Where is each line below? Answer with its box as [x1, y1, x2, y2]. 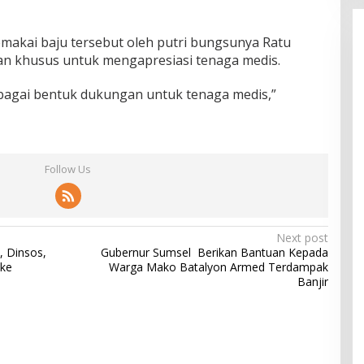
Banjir [297, 273, 328, 289]
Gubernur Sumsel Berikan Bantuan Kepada [100, 244, 328, 260]
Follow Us [45, 161, 92, 176]
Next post [275, 229, 328, 245]
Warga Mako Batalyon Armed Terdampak [108, 258, 328, 275]
